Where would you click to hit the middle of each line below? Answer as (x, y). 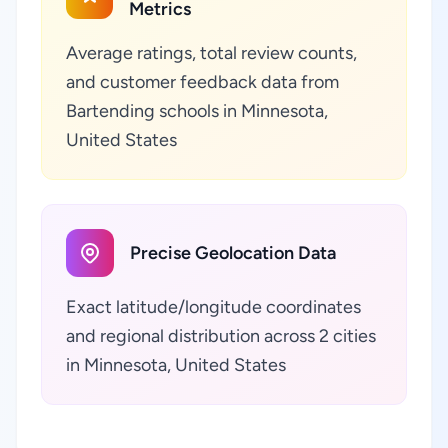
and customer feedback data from (202, 82)
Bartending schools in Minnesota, (197, 111)
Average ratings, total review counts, (211, 53)
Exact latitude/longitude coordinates (213, 307)
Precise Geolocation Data (233, 253)
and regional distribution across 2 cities (221, 336)
